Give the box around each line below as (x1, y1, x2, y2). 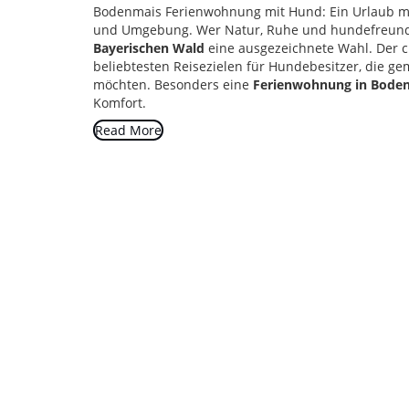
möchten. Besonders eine (93, 76, 253, 93)
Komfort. (93, 94, 146, 111)
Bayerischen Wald (93, 39, 204, 57)
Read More (95, 121, 162, 139)
